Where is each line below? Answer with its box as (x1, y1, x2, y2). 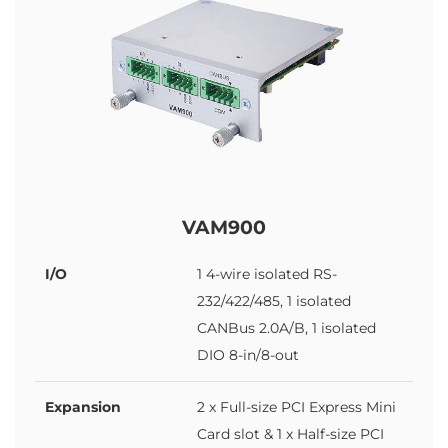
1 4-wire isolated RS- (197, 265, 337, 282)
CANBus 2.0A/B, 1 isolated (197, 319, 376, 336)
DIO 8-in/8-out (197, 346, 299, 363)
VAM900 (182, 214, 266, 239)
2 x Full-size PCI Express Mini (197, 398, 396, 415)
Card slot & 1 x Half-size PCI (197, 425, 384, 442)
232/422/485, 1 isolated (197, 292, 351, 309)
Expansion (45, 397, 121, 416)
